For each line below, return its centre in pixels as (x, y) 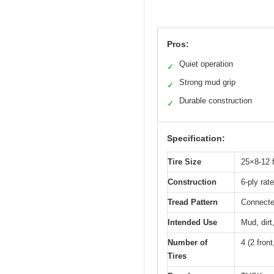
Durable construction (216, 101)
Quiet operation (206, 64)
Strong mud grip (207, 83)
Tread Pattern (193, 202)
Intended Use (192, 223)
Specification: (196, 139)
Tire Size (184, 162)
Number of (187, 243)
